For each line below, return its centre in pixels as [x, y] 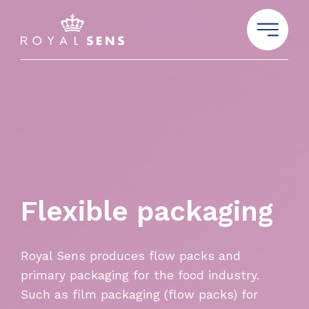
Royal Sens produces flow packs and [131, 256]
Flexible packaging [147, 212]
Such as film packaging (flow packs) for [139, 295]
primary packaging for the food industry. [140, 276]
